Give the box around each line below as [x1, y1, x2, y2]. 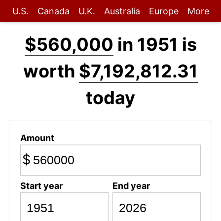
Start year [20, 180, 63, 191]
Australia [104, 6, 140, 16]
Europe [148, 6, 179, 16]
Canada [37, 6, 70, 16]
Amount [20, 132, 54, 143]
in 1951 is [113, 34, 197, 55]
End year [112, 180, 150, 191]
